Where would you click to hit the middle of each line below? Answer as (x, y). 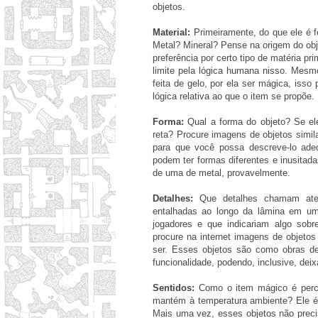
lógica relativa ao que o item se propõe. (234, 97)
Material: (171, 33)
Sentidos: (174, 288)
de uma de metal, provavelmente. (221, 173)
